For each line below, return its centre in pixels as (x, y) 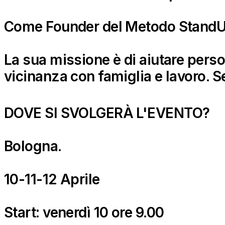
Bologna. (33, 146)
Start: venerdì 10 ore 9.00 (84, 212)
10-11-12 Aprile (52, 179)
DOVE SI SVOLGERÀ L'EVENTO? (107, 113)
